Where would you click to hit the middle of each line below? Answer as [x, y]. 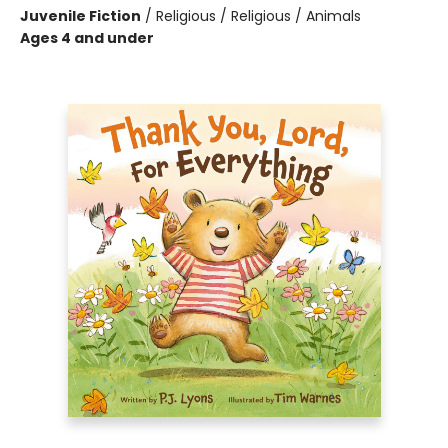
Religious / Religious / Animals [258, 16]
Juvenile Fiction [80, 16]
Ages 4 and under [87, 38]
